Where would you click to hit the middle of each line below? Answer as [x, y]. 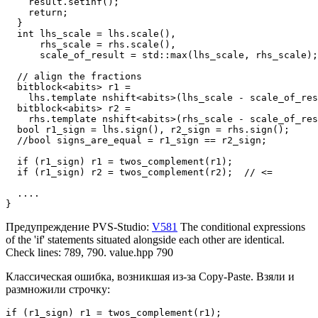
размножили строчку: [58, 290]
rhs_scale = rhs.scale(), [91, 45]
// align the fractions [74, 77]
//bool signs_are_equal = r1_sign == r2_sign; [136, 141]
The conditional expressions [241, 227]
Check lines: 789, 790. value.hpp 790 [89, 253]
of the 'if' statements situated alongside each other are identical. [145, 240]
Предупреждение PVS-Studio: [79, 227]
